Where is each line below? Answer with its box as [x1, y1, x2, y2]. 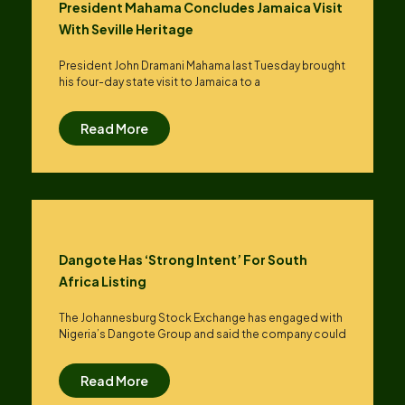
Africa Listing [59, 273, 146, 289]
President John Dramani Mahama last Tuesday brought [59, 59, 345, 72]
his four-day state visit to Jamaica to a [59, 75, 260, 89]
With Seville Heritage [59, 21, 193, 37]
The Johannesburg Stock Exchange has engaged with [59, 311, 343, 325]
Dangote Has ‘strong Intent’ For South [59, 251, 307, 268]
